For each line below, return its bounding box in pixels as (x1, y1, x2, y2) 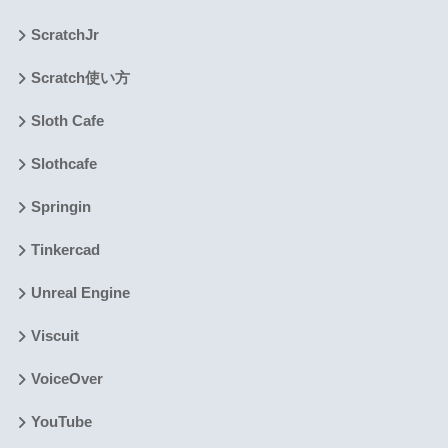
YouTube (30, 414, 92, 431)
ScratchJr (30, 27, 99, 44)
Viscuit (30, 328, 79, 345)
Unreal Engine (30, 285, 130, 302)
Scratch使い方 (30, 70, 130, 87)
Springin (30, 199, 91, 216)
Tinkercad (30, 242, 100, 259)
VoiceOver (30, 371, 103, 388)
